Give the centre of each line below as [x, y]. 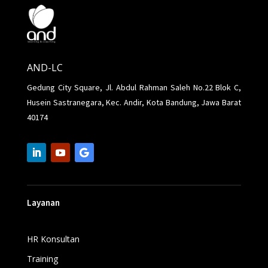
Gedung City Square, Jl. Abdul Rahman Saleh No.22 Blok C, [134, 88]
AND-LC [45, 68]
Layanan [43, 203]
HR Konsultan [53, 239]
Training [42, 259]
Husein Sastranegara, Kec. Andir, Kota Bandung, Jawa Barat [134, 103]
